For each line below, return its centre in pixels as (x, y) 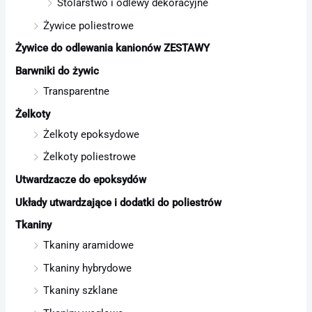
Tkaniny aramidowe (89, 245)
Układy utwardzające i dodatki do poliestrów (119, 202)
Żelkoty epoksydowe (92, 134)
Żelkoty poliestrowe (90, 157)
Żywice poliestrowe (89, 25)
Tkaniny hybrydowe (88, 268)
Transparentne (77, 91)
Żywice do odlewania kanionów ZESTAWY (113, 48)
